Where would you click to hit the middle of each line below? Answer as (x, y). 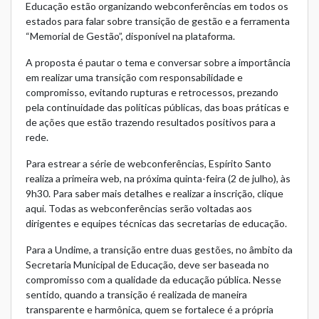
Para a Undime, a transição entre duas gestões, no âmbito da (159, 250)
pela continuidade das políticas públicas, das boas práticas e (157, 108)
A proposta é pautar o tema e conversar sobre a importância (158, 63)
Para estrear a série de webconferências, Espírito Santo (148, 164)
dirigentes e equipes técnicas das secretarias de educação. (156, 224)
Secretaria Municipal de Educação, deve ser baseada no (147, 265)
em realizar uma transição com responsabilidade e (134, 78)
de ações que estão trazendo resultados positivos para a (151, 122)
